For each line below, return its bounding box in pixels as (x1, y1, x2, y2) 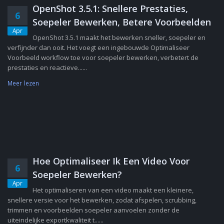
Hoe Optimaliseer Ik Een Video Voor (32, 155, 189, 167)
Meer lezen (7, 79, 39, 87)
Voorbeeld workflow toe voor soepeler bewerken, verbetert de (7, 53, 198, 62)
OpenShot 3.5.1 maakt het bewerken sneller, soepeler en (32, 33, 205, 42)
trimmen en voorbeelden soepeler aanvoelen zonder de (7, 205, 179, 214)
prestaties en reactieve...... (7, 63, 87, 72)
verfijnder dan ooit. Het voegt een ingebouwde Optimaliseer (7, 43, 189, 52)
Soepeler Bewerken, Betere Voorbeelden (32, 16, 211, 28)
